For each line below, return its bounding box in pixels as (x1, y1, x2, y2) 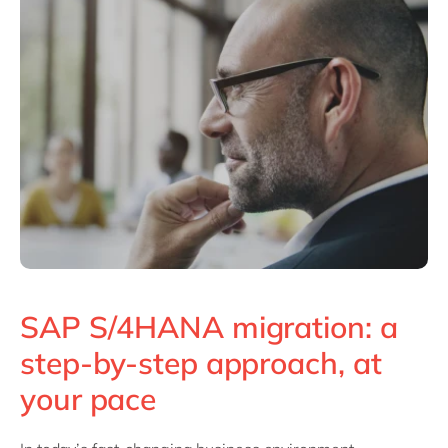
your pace (20, 380, 157, 419)
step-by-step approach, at (20, 344, 382, 383)
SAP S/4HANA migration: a (20, 308, 398, 347)
